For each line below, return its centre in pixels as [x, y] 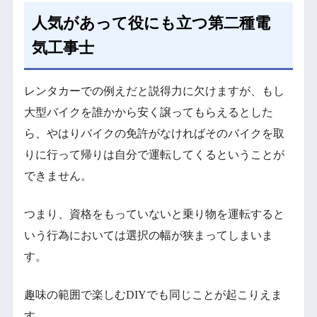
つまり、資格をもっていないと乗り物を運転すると [154, 214]
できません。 [58, 176]
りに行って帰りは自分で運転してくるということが [154, 155]
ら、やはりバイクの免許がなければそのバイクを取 [154, 134]
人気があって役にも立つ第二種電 [151, 23]
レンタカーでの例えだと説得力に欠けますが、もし [154, 91]
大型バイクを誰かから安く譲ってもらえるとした [148, 113]
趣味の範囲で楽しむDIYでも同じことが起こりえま [153, 295]
